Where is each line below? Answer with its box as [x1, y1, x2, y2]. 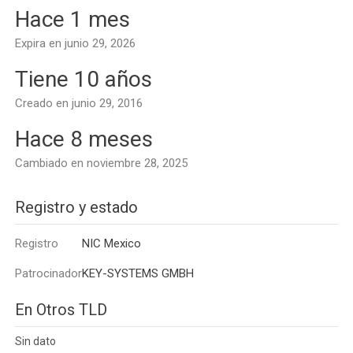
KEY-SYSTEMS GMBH [82, 266, 194, 281]
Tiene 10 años [15, 66, 152, 92]
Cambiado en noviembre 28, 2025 [15, 156, 188, 170]
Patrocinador [15, 266, 82, 281]
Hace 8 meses [15, 126, 153, 152]
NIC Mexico [82, 236, 141, 251]
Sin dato [15, 335, 56, 347]
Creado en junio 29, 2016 [15, 96, 143, 110]
